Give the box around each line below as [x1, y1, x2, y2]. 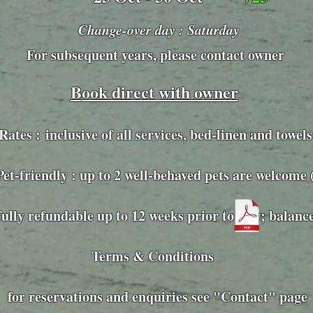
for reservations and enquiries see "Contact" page [3, 286, 307, 307]
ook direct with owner [81, 80, 238, 104]
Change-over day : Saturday [78, 20, 240, 39]
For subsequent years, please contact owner [26, 45, 284, 65]
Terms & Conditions [92, 246, 219, 266]
